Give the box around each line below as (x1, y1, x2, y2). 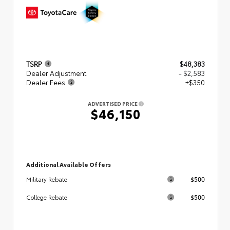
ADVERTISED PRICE (87, 99, 139, 107)
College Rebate (26, 193, 67, 201)
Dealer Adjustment (26, 68, 86, 78)
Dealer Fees (26, 77, 65, 87)
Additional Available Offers (26, 160, 111, 168)
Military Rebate (26, 175, 67, 183)
